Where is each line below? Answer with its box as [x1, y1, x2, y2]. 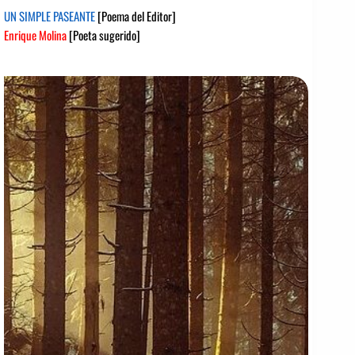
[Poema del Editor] [97, 6, 176, 25]
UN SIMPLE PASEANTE [4, 6, 97, 25]
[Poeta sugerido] [67, 25, 140, 44]
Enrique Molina [4, 25, 67, 44]
